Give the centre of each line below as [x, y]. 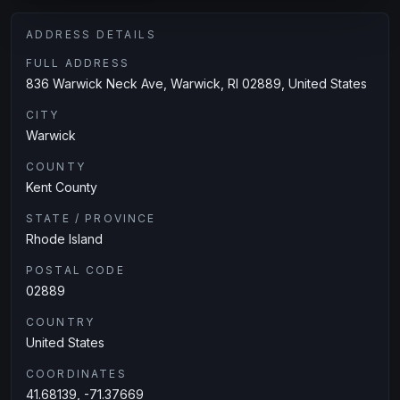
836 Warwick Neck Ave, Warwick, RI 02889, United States [196, 83]
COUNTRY [61, 322]
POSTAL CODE [75, 270]
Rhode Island [64, 239]
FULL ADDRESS [78, 63]
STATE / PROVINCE [91, 218]
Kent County [62, 187]
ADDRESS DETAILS [91, 34]
